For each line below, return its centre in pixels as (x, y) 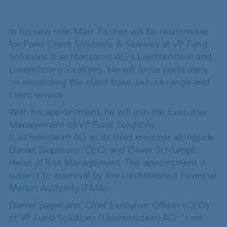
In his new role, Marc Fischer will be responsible (109, 31)
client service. (37, 94)
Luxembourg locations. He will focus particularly (109, 69)
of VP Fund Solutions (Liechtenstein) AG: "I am (106, 218)
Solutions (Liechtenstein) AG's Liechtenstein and (110, 56)
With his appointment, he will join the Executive (108, 112)
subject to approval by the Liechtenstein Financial (113, 175)
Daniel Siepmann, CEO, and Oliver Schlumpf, (103, 150)
